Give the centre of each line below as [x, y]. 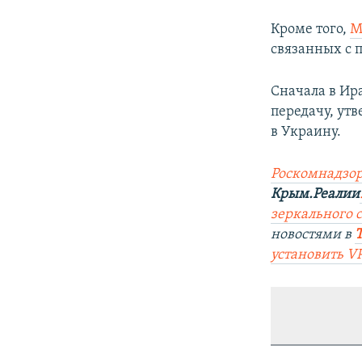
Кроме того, [311, 30]
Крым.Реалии [316, 195]
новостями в [313, 235]
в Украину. [306, 133]
